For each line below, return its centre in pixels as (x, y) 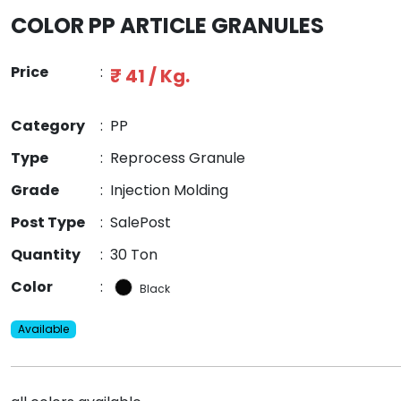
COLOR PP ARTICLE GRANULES (167, 26)
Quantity (46, 255)
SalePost (141, 223)
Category (48, 126)
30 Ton (134, 255)
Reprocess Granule (178, 158)
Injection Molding (169, 191)
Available (43, 329)
